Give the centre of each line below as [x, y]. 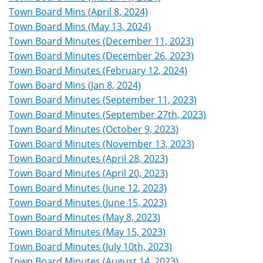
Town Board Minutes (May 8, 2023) [85, 218]
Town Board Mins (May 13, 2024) [80, 27]
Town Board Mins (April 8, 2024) [78, 12]
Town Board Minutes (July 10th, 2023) [90, 247]
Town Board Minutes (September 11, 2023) [103, 100]
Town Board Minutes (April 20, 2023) [88, 173]
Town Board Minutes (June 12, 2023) [88, 188]
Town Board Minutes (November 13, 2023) [102, 144]
